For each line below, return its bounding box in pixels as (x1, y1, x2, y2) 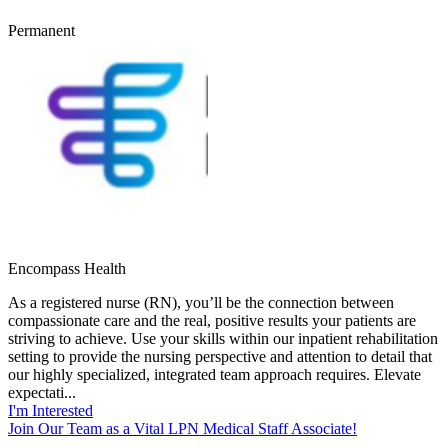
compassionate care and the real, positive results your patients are (8, 311, 416, 329)
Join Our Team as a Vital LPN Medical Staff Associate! (8, 419, 357, 437)
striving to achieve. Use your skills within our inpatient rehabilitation (8, 329, 438, 347)
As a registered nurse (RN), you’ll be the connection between (8, 293, 394, 311)
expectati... (8, 383, 76, 401)
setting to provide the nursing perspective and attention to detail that (8, 347, 432, 365)
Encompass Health (8, 259, 126, 277)
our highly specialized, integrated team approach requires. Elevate (8, 365, 421, 383)
